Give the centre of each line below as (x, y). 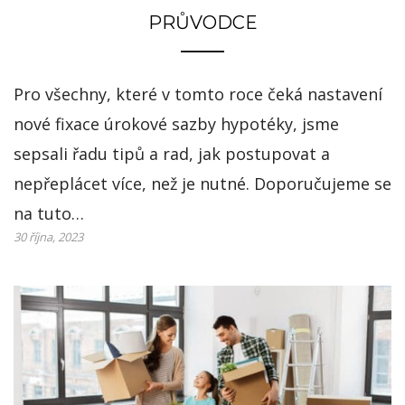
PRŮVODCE (202, 23)
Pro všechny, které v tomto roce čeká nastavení (198, 94)
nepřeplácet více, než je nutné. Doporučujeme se (202, 184)
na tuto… (49, 214)
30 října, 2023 (48, 237)
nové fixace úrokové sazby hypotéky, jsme (176, 124)
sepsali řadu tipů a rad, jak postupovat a (172, 154)
